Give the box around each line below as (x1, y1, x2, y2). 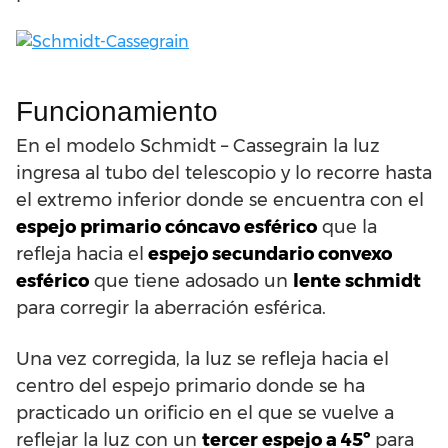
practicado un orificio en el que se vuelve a (16, 402, 394, 425)
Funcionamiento (16, 96, 218, 128)
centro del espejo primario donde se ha (16, 375, 365, 398)
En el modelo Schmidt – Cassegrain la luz (16, 135, 380, 158)
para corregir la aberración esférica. (16, 297, 326, 320)
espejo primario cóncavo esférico (16, 216, 317, 239)
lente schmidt (293, 270, 421, 293)
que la (317, 216, 377, 239)
